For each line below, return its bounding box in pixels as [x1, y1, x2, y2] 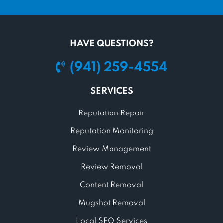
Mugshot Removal [78, 199, 145, 207]
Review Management [72, 145, 151, 153]
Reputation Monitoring [70, 127, 153, 135]
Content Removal [80, 181, 143, 189]
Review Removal [80, 163, 143, 171]
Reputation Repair [78, 109, 145, 117]
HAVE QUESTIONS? [69, 39, 154, 48]
